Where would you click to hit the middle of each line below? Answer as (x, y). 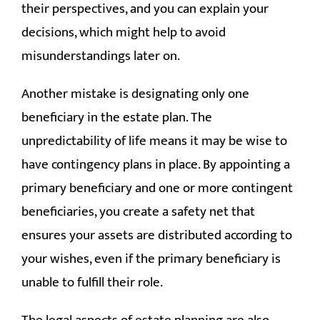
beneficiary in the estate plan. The (117, 117)
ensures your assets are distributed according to (157, 235)
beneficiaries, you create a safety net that (138, 211)
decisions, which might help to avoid (124, 32)
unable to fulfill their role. (92, 282)
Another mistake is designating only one (135, 94)
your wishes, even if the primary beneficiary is (151, 259)
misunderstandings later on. (101, 56)
